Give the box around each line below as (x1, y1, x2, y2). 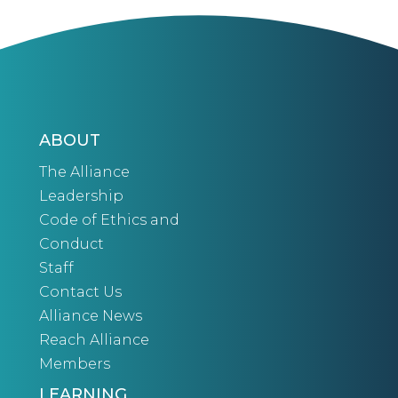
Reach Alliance (39, 331, 149, 349)
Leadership (39, 187, 123, 205)
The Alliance (39, 163, 130, 181)
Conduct (39, 235, 104, 253)
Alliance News (39, 307, 142, 325)
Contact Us (39, 283, 122, 301)
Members (39, 355, 110, 373)
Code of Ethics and (39, 211, 179, 229)
